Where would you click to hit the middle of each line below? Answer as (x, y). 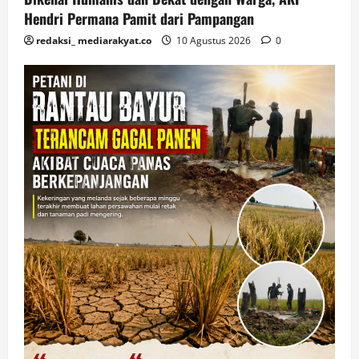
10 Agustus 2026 (214, 40)
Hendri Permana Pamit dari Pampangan (139, 18)
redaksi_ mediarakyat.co (94, 40)
